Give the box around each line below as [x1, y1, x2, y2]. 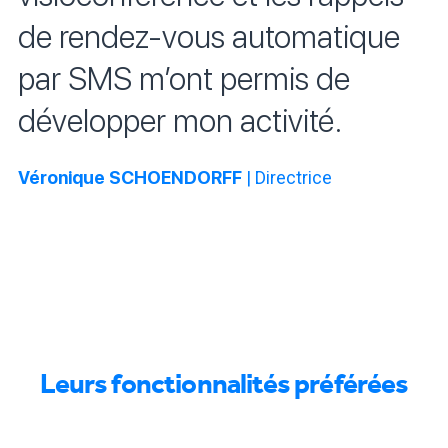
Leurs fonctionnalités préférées [39, 367, 409, 401]
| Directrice [242, 167, 332, 189]
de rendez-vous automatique [18, 18, 400, 57]
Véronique [18, 167, 105, 189]
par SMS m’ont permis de [18, 60, 350, 99]
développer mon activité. [18, 102, 342, 141]
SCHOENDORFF [109, 167, 242, 189]
